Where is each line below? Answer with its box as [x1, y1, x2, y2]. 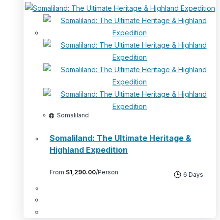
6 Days [182, 170, 203, 178]
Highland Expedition [50, 144, 128, 155]
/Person [96, 168, 118, 176]
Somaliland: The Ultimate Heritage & [50, 133, 191, 143]
